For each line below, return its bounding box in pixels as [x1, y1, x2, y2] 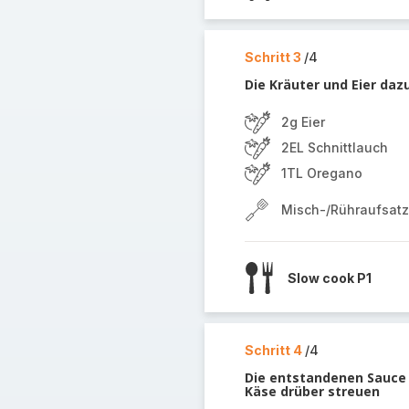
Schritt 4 [244, 342, 305, 358]
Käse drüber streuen [244, 383, 380, 400]
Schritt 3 [244, 49, 304, 65]
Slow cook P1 [287, 269, 372, 286]
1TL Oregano [280, 165, 362, 181]
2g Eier [280, 114, 325, 130]
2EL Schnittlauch [280, 140, 388, 155]
